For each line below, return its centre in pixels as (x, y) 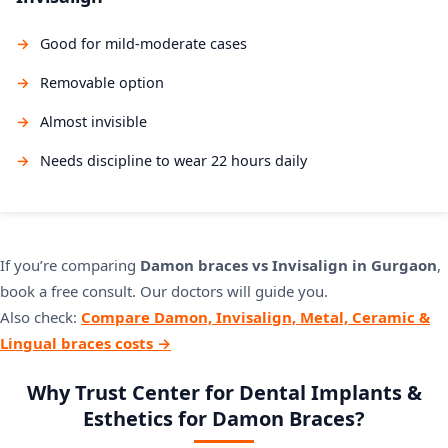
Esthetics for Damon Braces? (224, 419)
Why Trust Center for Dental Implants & (224, 393)
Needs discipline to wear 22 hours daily (173, 161)
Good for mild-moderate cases (143, 44)
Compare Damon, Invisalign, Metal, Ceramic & (255, 317)
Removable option (102, 83)
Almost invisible (93, 122)
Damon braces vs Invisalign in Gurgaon (288, 265)
